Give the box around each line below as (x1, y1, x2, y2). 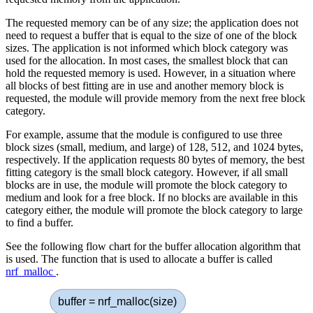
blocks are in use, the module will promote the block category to (6, 178, 287, 191)
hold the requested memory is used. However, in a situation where (6, 66, 296, 79)
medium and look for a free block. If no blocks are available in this (6, 191, 298, 203)
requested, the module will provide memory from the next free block (6, 92, 305, 104)
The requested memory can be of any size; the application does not (6, 16, 298, 29)
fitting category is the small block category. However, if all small (6, 166, 288, 178)
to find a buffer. (6, 216, 73, 228)
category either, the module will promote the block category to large (6, 203, 303, 216)
